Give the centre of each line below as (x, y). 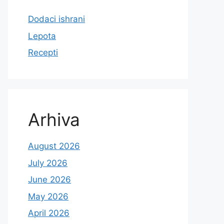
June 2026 (49, 179)
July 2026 (48, 163)
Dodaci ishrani (56, 19)
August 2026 (54, 146)
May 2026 (48, 196)
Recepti (43, 52)
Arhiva (54, 119)
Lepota (42, 36)
